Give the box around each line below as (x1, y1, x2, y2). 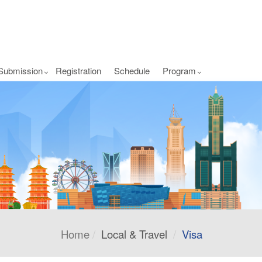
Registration (56, 64, 101, 77)
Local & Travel (101, 226, 167, 242)
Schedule (114, 64, 150, 77)
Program (163, 64, 196, 77)
